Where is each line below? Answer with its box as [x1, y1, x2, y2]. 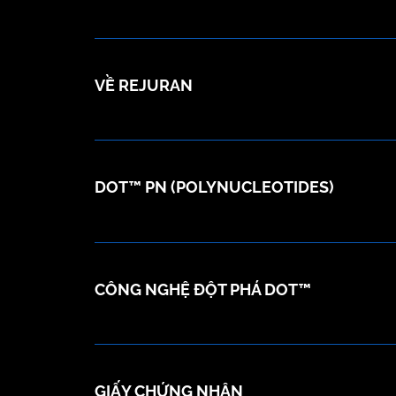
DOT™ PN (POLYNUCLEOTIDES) [95, 178, 334, 197]
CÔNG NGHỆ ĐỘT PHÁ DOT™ [95, 279, 311, 299]
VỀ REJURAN [95, 75, 193, 95]
